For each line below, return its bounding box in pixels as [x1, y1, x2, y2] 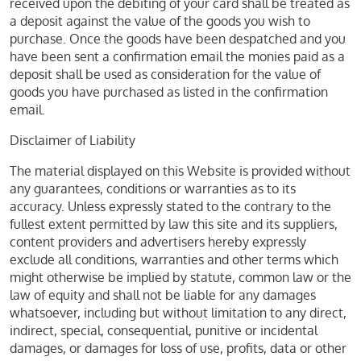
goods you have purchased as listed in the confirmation [10, 84, 328, 100]
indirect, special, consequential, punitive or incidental [10, 322, 317, 338]
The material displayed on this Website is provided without [10, 163, 351, 179]
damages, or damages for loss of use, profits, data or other [10, 340, 346, 356]
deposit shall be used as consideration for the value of [10, 66, 321, 82]
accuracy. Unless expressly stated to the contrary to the [10, 198, 331, 214]
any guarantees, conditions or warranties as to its [10, 180, 296, 197]
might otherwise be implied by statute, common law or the [10, 269, 351, 285]
